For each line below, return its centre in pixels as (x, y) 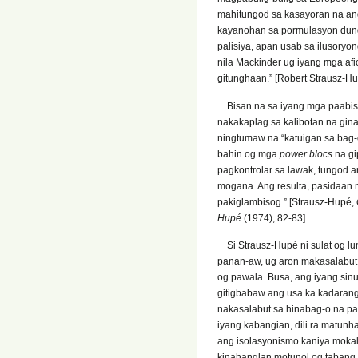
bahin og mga (249, 154)
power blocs (306, 154)
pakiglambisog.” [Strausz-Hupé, (287, 202)
